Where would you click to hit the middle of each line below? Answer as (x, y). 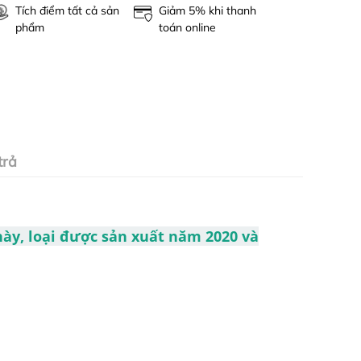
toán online (188, 28)
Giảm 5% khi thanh (208, 11)
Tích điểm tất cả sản (67, 11)
